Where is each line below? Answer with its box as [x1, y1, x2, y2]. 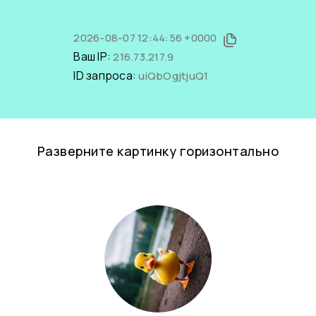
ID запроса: [73, 68, 139, 83]
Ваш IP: [73, 49, 114, 64]
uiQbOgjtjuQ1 [138, 68, 209, 83]
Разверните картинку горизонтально [37, 142, 279, 159]
